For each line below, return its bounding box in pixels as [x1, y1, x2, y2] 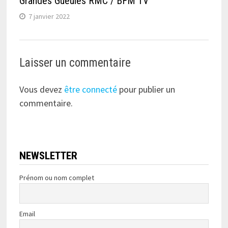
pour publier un [117, 83, 175, 96]
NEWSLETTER [19, 150, 77, 162]
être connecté [64, 83, 117, 96]
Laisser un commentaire [19, 56, 131, 70]
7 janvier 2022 [28, 12, 70, 21]
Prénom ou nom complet [19, 173, 94, 183]
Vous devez [19, 83, 64, 96]
